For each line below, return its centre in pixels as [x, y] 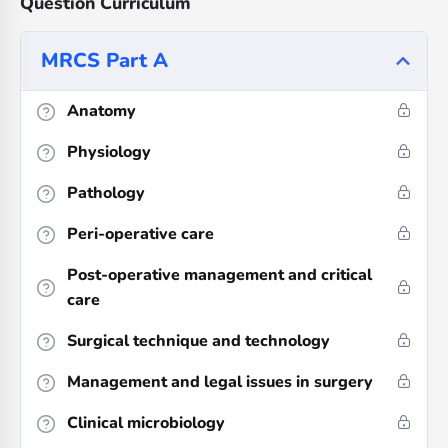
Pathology [106, 193]
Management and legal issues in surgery [220, 382]
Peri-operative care [140, 234]
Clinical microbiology [146, 423]
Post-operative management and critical [219, 275]
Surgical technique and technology [198, 341]
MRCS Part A [104, 61]
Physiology [109, 152]
